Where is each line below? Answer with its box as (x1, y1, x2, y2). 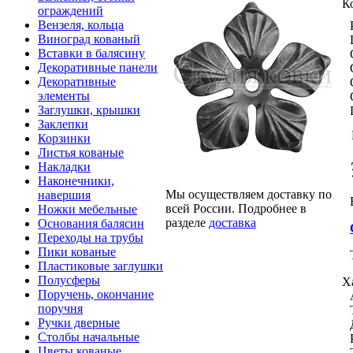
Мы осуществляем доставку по (165, 187, 332, 201)
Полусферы (38, 273, 100, 287)
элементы (38, 89, 90, 102)
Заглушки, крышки (38, 103, 140, 117)
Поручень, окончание (38, 288, 154, 301)
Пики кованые (38, 245, 116, 258)
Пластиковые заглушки (38, 259, 163, 273)
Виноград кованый (38, 32, 140, 46)
